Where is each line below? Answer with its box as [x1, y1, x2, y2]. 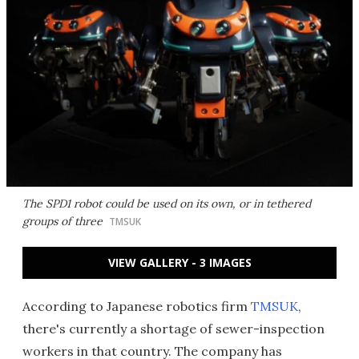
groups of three [22, 214, 103, 228]
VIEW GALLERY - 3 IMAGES [107, 255, 252, 270]
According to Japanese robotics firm [22, 298, 251, 314]
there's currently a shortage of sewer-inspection [22, 321, 325, 337]
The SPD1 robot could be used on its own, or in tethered [22, 196, 311, 211]
